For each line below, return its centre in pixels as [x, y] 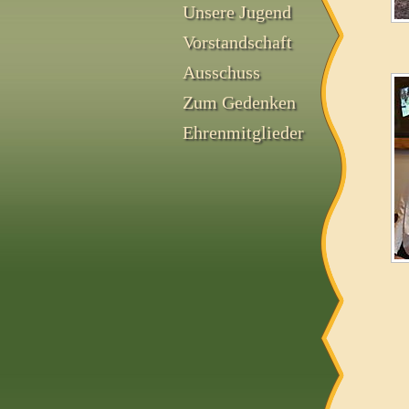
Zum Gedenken [239, 102]
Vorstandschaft [237, 42]
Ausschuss [221, 72]
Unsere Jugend [237, 12]
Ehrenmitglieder [243, 132]
